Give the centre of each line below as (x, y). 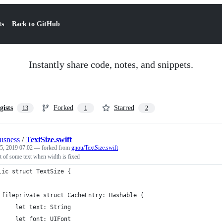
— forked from (53, 148)
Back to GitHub (36, 24)
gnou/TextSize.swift (95, 148)
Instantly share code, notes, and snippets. (111, 64)
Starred (124, 108)
